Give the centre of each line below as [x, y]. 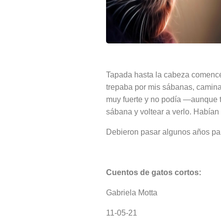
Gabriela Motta [132, 193]
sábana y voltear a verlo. [149, 112]
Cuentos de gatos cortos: [154, 172]
